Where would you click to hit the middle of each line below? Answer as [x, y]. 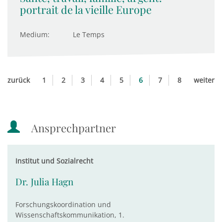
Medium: [35, 34]
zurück [19, 80]
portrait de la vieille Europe [86, 9]
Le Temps [89, 34]
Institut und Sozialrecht [54, 161]
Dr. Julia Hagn [44, 182]
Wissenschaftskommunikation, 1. [70, 215]
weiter [204, 80]
